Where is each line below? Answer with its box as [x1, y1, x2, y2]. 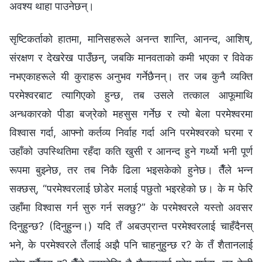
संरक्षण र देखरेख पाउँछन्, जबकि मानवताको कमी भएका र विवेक [9, 51, 253, 64]
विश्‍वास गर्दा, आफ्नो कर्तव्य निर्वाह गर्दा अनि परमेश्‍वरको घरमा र [9, 126, 253, 139]
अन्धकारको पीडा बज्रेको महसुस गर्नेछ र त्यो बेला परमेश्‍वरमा [9, 107, 253, 120]
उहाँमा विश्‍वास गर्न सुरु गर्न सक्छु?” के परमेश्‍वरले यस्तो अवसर [9, 201, 253, 213]
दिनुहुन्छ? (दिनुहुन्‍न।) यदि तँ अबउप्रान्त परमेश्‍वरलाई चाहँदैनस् [9, 219, 253, 232]
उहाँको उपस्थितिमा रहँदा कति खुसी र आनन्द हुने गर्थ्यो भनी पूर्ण [9, 144, 253, 157]
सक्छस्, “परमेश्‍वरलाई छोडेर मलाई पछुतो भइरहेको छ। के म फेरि [9, 182, 253, 195]
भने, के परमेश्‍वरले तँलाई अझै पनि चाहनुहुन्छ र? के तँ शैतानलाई [9, 238, 253, 251]
